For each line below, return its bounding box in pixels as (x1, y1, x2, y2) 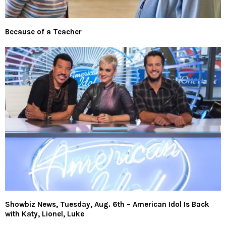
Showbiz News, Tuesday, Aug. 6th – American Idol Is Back (5, 200, 209, 209)
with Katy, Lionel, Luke (5, 209, 84, 219)
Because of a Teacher (5, 27, 82, 37)
